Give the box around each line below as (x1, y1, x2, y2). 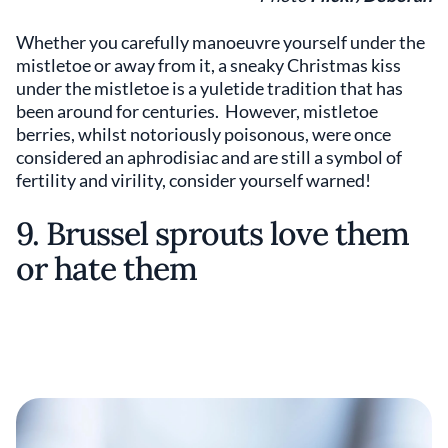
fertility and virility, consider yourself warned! (16, 169, 371, 192)
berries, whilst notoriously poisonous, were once (16, 123, 391, 146)
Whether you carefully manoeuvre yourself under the (16, 31, 425, 54)
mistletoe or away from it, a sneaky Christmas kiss (16, 54, 401, 77)
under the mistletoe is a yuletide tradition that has (16, 77, 403, 100)
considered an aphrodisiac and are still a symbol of (16, 146, 402, 169)
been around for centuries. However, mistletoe (16, 100, 378, 123)
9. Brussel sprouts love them (16, 213, 410, 255)
